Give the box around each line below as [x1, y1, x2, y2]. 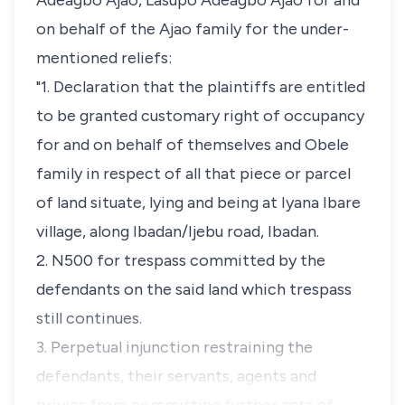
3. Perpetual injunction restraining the [36, 337, 313, 357]
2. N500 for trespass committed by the [36, 250, 325, 270]
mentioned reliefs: [36, 48, 172, 68]
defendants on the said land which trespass [36, 279, 352, 299]
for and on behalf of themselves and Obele [36, 135, 349, 155]
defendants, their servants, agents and [36, 366, 316, 386]
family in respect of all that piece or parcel [36, 164, 351, 184]
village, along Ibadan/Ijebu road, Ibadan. [36, 221, 319, 241]
